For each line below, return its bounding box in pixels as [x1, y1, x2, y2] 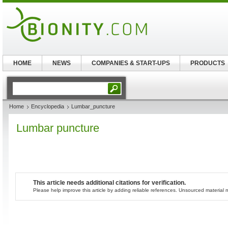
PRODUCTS [190, 60, 225, 67]
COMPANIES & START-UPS [91, 60, 170, 67]
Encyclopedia [31, 103, 64, 109]
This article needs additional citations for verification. [33, 179, 186, 186]
